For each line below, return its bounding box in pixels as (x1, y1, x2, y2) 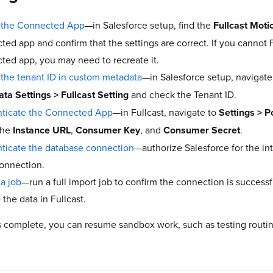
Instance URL (13, 122, 71, 137)
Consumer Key (76, 122, 140, 137)
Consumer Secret (163, 122, 240, 137)
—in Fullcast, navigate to (113, 105, 219, 119)
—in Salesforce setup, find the (85, 18, 213, 32)
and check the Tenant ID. (129, 87, 236, 101)
